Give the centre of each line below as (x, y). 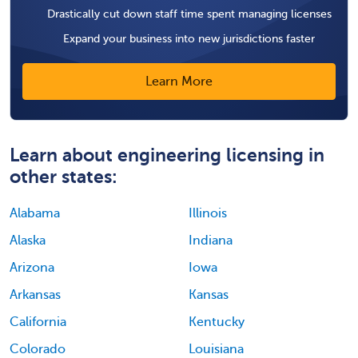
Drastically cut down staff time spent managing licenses (189, 13)
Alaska (28, 240)
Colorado (38, 349)
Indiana (211, 240)
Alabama (35, 213)
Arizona (32, 267)
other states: (64, 177)
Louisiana (216, 349)
